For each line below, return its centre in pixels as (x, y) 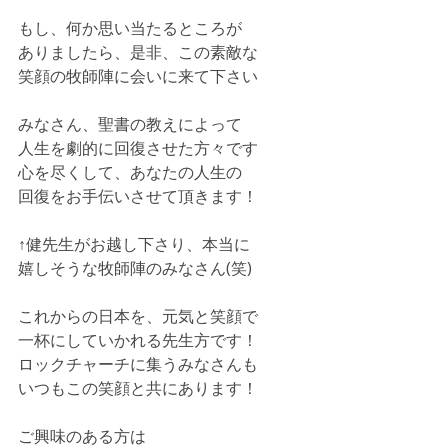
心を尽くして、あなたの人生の (130, 171)
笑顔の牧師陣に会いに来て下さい (138, 75)
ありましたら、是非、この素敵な (138, 51)
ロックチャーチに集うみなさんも (138, 363)
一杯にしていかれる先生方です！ (138, 339)
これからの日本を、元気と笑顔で (138, 315)
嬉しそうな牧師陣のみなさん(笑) (135, 267)
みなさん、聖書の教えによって (130, 123)
